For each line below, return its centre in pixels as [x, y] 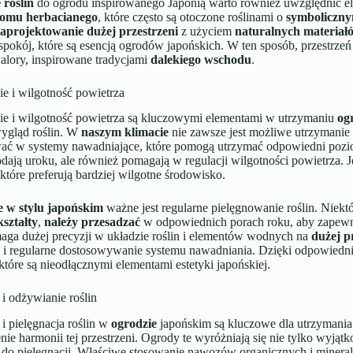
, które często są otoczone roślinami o [191, 17]
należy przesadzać [92, 222]
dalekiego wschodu [201, 59]
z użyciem [206, 31]
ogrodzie [134, 324]
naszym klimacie [124, 132]
